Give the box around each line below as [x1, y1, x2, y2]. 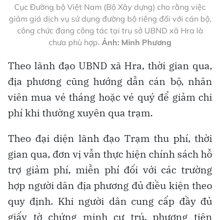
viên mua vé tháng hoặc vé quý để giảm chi [8, 90, 212, 104]
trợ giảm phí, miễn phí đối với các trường [8, 163, 212, 176]
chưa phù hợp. [49, 37, 102, 47]
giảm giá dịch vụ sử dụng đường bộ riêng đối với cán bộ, [8, 13, 212, 24]
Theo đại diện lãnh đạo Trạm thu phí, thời [8, 131, 212, 145]
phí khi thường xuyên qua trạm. [8, 106, 153, 119]
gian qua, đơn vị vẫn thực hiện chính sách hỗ [8, 147, 212, 161]
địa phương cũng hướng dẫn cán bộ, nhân [8, 74, 212, 88]
